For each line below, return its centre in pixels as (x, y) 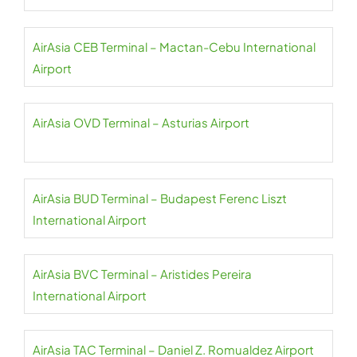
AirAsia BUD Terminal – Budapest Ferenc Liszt (160, 198)
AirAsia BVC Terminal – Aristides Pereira (142, 274)
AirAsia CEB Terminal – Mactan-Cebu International (174, 47)
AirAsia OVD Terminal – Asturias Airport (141, 122)
